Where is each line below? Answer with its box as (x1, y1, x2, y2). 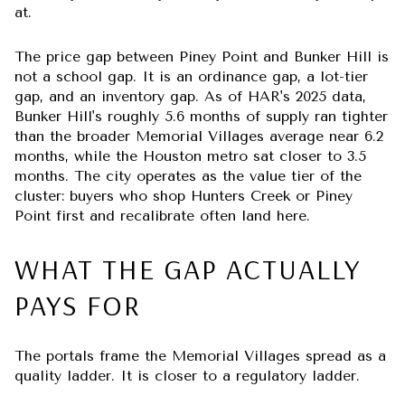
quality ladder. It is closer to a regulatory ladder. (14, 367, 360, 385)
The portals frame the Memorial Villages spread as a (14, 347, 386, 365)
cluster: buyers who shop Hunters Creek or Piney (14, 187, 353, 205)
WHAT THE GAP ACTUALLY (14, 250, 361, 287)
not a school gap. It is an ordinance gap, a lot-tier (14, 68, 368, 86)
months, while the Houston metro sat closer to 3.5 (14, 147, 366, 165)
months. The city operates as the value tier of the (14, 167, 362, 185)
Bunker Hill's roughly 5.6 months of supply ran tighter (14, 108, 388, 126)
